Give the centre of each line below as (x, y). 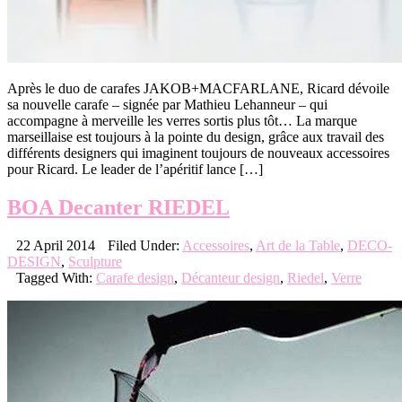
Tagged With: (56, 278)
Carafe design (135, 278)
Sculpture (95, 262)
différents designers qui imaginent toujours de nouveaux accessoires (198, 153)
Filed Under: (145, 246)
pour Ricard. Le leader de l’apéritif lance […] (135, 170)
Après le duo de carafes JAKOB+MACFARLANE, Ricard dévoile (198, 89)
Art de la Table (298, 246)
